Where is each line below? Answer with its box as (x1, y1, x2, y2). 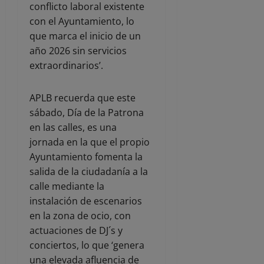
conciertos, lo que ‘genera (29, 238, 144, 252)
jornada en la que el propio (29, 135, 150, 148)
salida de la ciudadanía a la (29, 164, 148, 178)
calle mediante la (29, 179, 104, 193)
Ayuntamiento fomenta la (29, 150, 143, 163)
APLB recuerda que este (29, 91, 136, 104)
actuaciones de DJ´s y (29, 223, 123, 237)
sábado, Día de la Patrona (29, 105, 144, 119)
